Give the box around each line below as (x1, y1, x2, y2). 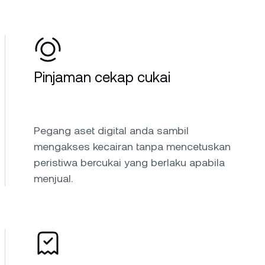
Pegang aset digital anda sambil (34, 124, 189, 137)
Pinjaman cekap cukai (34, 69, 170, 86)
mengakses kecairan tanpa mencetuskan (34, 140, 231, 153)
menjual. (34, 172, 73, 185)
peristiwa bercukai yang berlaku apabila (34, 156, 225, 169)
